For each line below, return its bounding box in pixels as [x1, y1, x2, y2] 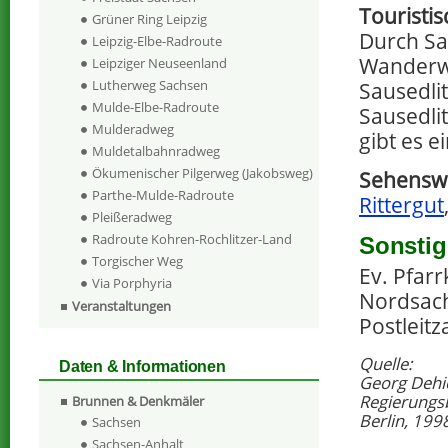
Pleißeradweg [92, 208, 172, 227]
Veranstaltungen [72, 297, 171, 316]
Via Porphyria [92, 274, 172, 293]
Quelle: [359, 351, 412, 375]
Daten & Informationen [59, 358, 226, 376]
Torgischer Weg [92, 252, 183, 271]
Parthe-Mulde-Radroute [92, 186, 234, 205]
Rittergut [359, 191, 444, 220]
